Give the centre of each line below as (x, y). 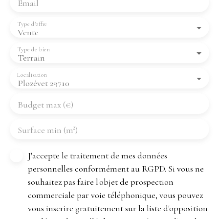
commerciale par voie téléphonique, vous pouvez (115, 195)
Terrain (31, 57)
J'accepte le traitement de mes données (98, 155)
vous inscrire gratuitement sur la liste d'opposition (118, 208)
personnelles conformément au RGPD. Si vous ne (116, 168)
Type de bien (34, 49)
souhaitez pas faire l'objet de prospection (101, 182)
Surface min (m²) (48, 130)
